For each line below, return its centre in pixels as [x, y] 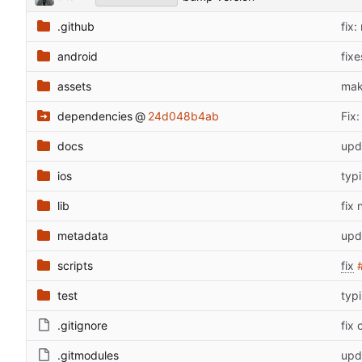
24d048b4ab [183, 116]
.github [76, 26]
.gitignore [82, 325]
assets [74, 86]
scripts [75, 265]
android [78, 56]
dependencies [95, 116]
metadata [83, 235]
